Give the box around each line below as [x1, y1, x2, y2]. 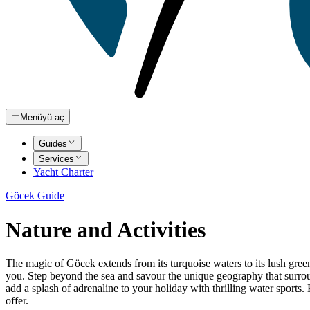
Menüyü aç [20, 111, 65, 122]
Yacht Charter [33, 166, 93, 179]
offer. [6, 295, 28, 307]
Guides [39, 138, 67, 149]
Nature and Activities [6, 217, 206, 242]
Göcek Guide [6, 190, 64, 202]
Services [39, 154, 74, 165]
